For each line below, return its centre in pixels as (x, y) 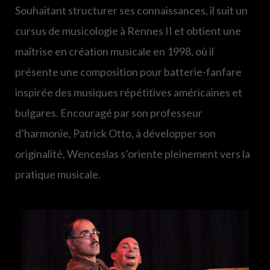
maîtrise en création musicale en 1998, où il (115, 51)
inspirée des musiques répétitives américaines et (129, 92)
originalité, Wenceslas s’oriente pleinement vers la (133, 154)
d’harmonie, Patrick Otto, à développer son (115, 133)
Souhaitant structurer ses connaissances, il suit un (131, 10)
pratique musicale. (58, 174)
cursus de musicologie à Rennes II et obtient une (128, 31)
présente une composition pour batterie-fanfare (128, 72)
